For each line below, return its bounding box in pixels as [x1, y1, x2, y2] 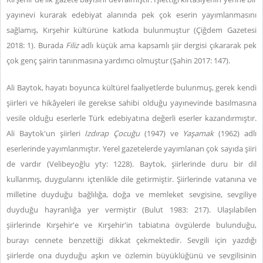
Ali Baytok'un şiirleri [6, 128, 80, 139]
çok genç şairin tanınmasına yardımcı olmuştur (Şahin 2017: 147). [6, 55, 232, 66]
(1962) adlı [218, 128, 257, 139]
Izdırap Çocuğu [80, 128, 144, 139]
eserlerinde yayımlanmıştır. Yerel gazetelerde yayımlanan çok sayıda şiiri [6, 143, 257, 154]
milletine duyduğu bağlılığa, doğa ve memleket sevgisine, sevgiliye [6, 189, 257, 200]
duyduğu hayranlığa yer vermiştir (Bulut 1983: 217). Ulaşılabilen [6, 204, 257, 215]
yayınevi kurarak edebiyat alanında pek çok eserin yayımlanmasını [6, 9, 257, 20]
